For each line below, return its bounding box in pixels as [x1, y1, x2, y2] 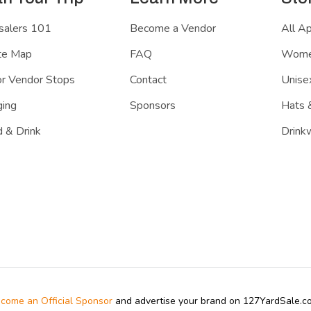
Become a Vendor [129, 20, 216, 36]
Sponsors [129, 97, 176, 113]
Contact [129, 72, 167, 87]
